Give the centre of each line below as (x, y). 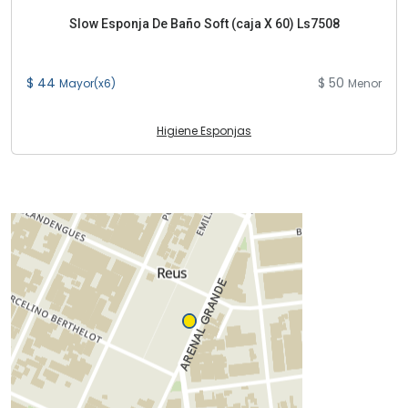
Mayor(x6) (87, 83)
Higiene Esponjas (204, 131)
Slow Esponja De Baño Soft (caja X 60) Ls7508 (204, 24)
